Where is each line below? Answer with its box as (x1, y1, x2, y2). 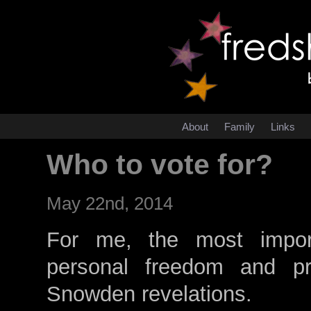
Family (224, 121, 255, 133)
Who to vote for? (47, 149, 273, 180)
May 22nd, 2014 (47, 193, 173, 214)
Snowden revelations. (47, 281, 252, 306)
